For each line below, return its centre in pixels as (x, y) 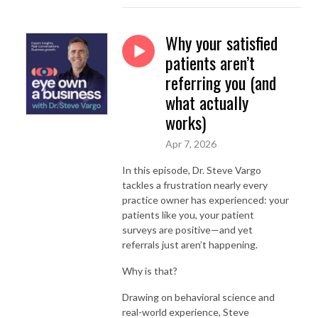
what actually (207, 102)
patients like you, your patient (188, 214)
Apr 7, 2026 (191, 143)
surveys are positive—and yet (187, 229)
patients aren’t (210, 62)
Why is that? (150, 270)
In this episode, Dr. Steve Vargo (192, 170)
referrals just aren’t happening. (190, 244)
